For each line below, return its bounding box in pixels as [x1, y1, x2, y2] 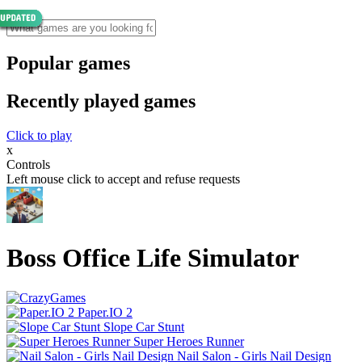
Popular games [6, 52, 130, 74]
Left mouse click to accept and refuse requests [6, 171, 240, 186]
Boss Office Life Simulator [6, 243, 299, 273]
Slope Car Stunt [103, 319, 184, 334]
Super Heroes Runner [133, 334, 244, 348]
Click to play [6, 128, 72, 142]
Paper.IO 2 [78, 305, 133, 319]
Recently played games [6, 90, 196, 112]
